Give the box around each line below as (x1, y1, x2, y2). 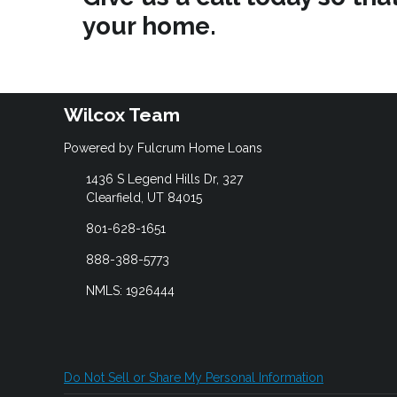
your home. (82, 12, 216, 42)
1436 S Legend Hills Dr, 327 (85, 171, 243, 186)
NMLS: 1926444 (85, 283, 175, 298)
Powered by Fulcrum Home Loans (64, 140, 262, 155)
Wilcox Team (64, 104, 180, 127)
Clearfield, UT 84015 (85, 190, 202, 205)
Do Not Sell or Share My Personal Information (64, 370, 323, 385)
